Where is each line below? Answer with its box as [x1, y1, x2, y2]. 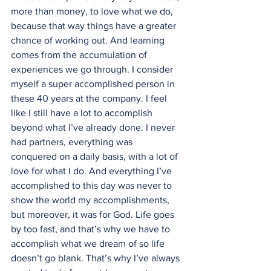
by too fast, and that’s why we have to [11, 224, 172, 235]
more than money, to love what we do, [11, 6, 175, 17]
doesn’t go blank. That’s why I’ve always [11, 253, 182, 264]
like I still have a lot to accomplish [11, 108, 155, 119]
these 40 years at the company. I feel [11, 93, 169, 104]
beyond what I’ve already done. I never [11, 122, 177, 133]
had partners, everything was [11, 137, 135, 148]
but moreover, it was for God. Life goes [11, 209, 177, 220]
